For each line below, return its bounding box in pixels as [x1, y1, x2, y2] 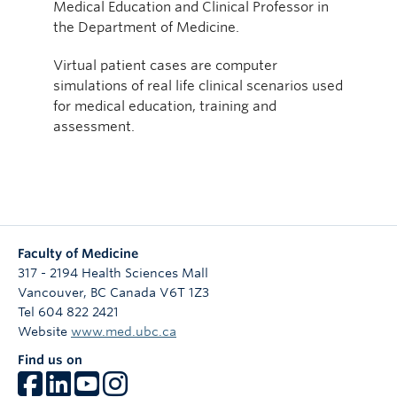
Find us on [18, 352, 82, 367]
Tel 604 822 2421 [18, 304, 119, 319]
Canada [110, 284, 156, 300]
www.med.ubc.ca [71, 323, 176, 339]
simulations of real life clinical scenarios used [53, 76, 343, 94]
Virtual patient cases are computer [53, 56, 277, 74]
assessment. [53, 117, 135, 135]
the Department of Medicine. [53, 18, 239, 35]
